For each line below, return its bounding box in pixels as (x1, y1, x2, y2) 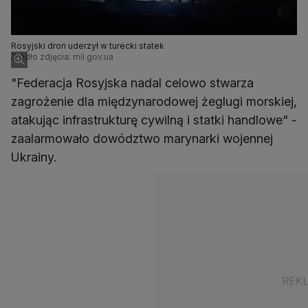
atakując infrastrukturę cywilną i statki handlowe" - (11, 113, 297, 128)
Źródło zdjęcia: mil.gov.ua (11, 52, 113, 63)
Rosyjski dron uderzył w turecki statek (11, 41, 164, 52)
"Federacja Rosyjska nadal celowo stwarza (11, 76, 254, 91)
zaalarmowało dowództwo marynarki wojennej (11, 131, 273, 146)
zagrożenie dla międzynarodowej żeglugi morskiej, (11, 94, 297, 109)
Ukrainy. (11, 150, 56, 165)
